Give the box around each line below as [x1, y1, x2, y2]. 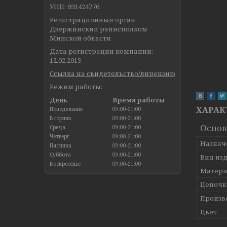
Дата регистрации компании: [50, 46, 153, 56]
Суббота [50, 150, 71, 158]
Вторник [50, 114, 71, 122]
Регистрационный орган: [50, 15, 137, 24]
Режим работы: [50, 82, 102, 91]
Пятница [50, 141, 71, 149]
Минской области [50, 33, 111, 43]
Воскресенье [50, 160, 81, 167]
